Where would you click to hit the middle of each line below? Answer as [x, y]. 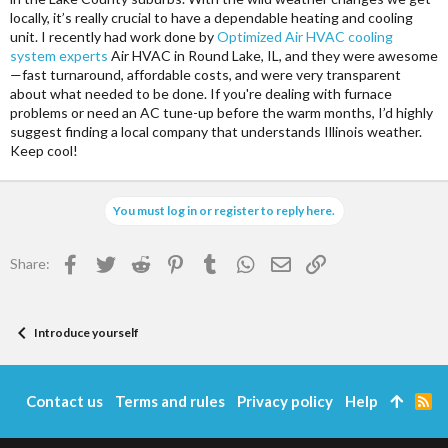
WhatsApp [288, 260]
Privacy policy [284, 401]
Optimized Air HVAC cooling [305, 36]
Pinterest [214, 260]
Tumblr [241, 260]
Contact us [64, 401]
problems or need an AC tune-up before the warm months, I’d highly [221, 112]
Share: [30, 263]
